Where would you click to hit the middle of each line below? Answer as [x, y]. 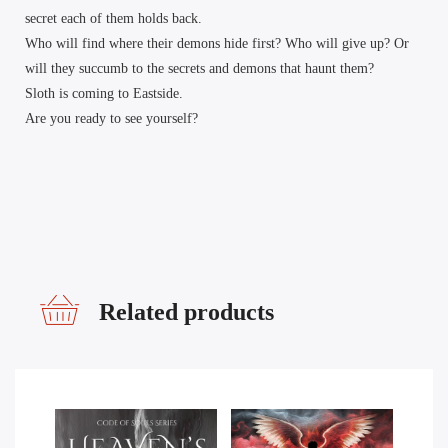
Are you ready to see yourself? [111, 118]
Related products [186, 312]
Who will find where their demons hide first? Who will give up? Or [217, 43]
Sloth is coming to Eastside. [104, 93]
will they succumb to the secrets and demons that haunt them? [199, 68]
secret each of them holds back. [113, 18]
